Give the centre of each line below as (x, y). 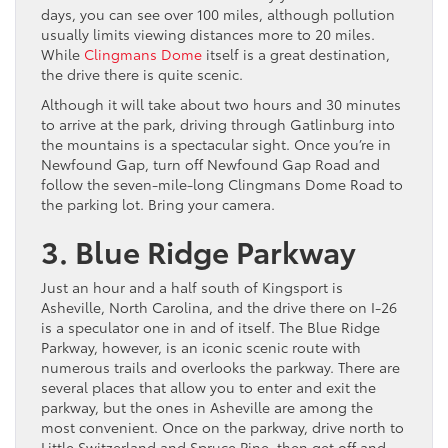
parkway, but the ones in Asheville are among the (207, 406)
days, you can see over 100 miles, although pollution (218, 13)
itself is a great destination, (296, 53)
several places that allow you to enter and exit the (208, 386)
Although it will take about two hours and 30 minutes (221, 103)
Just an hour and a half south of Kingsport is (192, 286)
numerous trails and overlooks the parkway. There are (220, 366)
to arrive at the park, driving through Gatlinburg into (218, 123)
